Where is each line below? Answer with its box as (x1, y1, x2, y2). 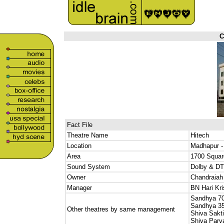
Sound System (67, 163, 110, 170)
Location (67, 142, 91, 149)
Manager (67, 184, 92, 191)
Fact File (67, 121, 92, 128)
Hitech (190, 131, 209, 139)
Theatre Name (67, 131, 108, 139)
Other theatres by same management (67, 205, 175, 213)
